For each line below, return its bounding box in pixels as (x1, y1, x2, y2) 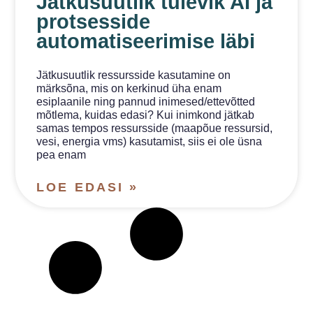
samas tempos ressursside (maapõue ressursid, (36, 122, 273, 135)
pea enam (36, 149, 87, 161)
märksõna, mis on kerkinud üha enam (36, 82, 222, 95)
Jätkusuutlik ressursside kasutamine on (36, 69, 231, 82)
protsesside (36, 10, 151, 34)
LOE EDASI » (36, 180, 138, 195)
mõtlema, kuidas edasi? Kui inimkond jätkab (36, 109, 255, 122)
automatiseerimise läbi (36, 30, 256, 53)
